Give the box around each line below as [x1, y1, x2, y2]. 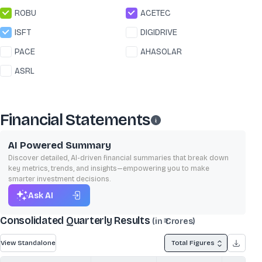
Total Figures [171, 239, 215, 247]
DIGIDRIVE [140, 27, 178, 37]
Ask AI [28, 190, 53, 201]
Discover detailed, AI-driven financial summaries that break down [8, 153, 229, 162]
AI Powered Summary [8, 139, 111, 151]
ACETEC [140, 8, 171, 19]
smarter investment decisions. [8, 174, 111, 183]
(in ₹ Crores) [152, 216, 195, 227]
